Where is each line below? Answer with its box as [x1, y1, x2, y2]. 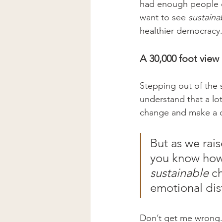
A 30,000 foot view [140, 52, 219, 64]
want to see [140, 11, 188, 23]
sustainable [150, 165, 209, 180]
